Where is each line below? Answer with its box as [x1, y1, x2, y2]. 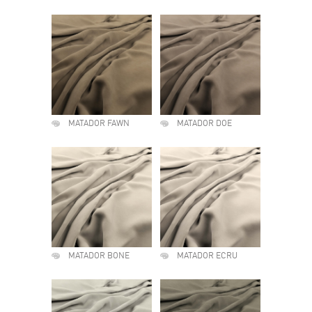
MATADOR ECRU [177, 252, 237, 260]
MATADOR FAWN [68, 120, 130, 128]
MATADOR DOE [177, 120, 232, 128]
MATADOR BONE [68, 252, 130, 260]
